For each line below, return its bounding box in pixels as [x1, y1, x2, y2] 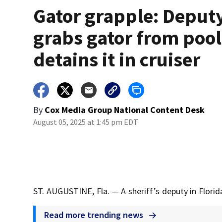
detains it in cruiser [33, 47, 201, 72]
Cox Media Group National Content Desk [45, 104, 205, 116]
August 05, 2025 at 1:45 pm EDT [33, 117, 139, 127]
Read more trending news [44, 209, 146, 221]
